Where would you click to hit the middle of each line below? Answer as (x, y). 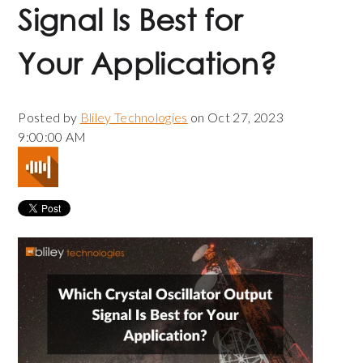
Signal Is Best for (130, 22)
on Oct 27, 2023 (235, 117)
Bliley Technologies (134, 117)
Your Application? (147, 66)
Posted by (48, 117)
